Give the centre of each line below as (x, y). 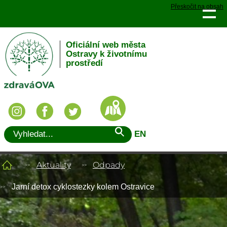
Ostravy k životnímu (107, 54)
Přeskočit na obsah (197, 7)
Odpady (109, 165)
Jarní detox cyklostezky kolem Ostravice (83, 186)
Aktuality (53, 165)
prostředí (85, 63)
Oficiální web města (106, 45)
